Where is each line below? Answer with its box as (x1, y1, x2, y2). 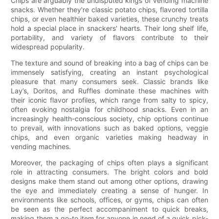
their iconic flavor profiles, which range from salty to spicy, (11, 96, 208, 105)
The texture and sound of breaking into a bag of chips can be (11, 59, 208, 67)
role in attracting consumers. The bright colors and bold (11, 168, 208, 176)
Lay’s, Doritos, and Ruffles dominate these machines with (11, 87, 208, 95)
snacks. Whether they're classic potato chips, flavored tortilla (11, 5, 208, 14)
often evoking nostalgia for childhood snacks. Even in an (11, 105, 208, 114)
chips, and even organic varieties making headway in (11, 133, 208, 142)
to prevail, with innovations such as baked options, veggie (11, 124, 208, 132)
